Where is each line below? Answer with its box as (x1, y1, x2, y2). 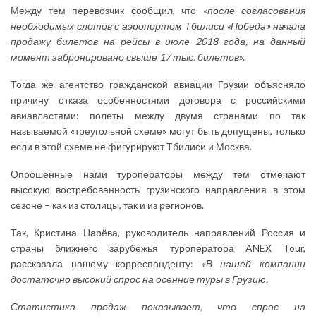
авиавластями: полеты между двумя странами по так (11, 109, 305, 121)
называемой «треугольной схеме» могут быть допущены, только (11, 124, 305, 137)
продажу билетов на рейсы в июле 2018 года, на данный (11, 35, 305, 47)
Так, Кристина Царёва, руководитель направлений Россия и (11, 226, 305, 238)
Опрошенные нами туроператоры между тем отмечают (11, 167, 305, 180)
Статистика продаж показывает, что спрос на (11, 300, 305, 312)
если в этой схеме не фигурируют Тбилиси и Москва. (11, 140, 252, 152)
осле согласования (212, 4, 305, 16)
